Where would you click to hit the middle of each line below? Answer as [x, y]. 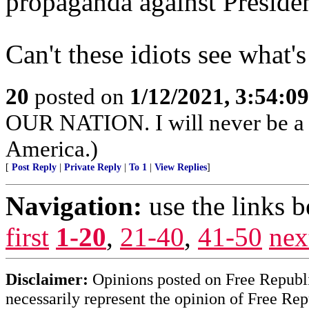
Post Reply [34, 167]
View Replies [181, 167]
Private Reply [93, 167]
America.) [52, 148]
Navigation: [74, 206]
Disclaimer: [47, 279]
